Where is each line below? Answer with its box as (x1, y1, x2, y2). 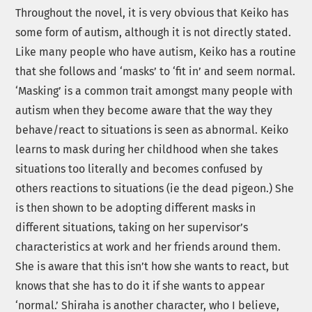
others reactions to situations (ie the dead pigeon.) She (15, 181, 295, 195)
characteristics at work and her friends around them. (15, 240, 281, 253)
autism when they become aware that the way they (15, 103, 273, 117)
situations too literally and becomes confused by (15, 162, 263, 175)
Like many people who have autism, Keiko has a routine (15, 45, 297, 58)
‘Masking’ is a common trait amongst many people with (15, 84, 293, 97)
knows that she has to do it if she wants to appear (15, 279, 265, 292)
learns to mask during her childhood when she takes (15, 142, 279, 156)
